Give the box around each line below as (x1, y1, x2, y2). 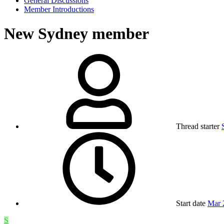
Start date (176, 198, 205, 207)
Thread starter (176, 121, 219, 130)
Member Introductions (24, 5, 94, 13)
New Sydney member (4, 24, 149, 43)
